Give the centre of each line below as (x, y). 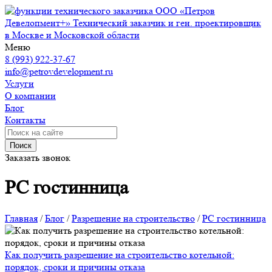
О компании (30, 96)
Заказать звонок (38, 158)
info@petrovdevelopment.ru (59, 71)
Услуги (19, 83)
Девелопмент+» (38, 23)
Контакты (25, 120)
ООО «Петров (185, 11)
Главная (21, 218)
